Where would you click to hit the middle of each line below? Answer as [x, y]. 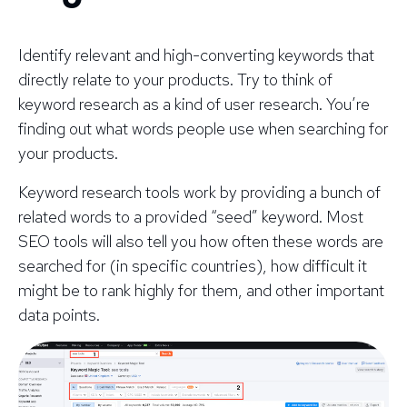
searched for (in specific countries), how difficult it [193, 266]
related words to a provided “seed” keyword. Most [191, 217]
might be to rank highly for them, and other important [201, 291]
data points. [59, 315]
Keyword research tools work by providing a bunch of [199, 193]
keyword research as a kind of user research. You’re [194, 104]
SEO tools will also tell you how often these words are [201, 242]
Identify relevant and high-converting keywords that [196, 55]
